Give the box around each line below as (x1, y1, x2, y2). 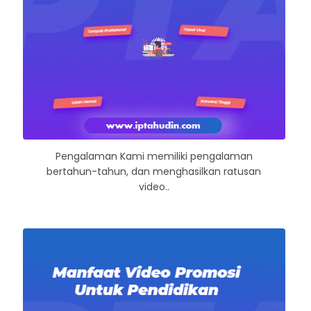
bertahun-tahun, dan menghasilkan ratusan (47, 164, 262, 178)
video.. (138, 179, 169, 194)
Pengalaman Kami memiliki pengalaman (55, 149, 253, 163)
